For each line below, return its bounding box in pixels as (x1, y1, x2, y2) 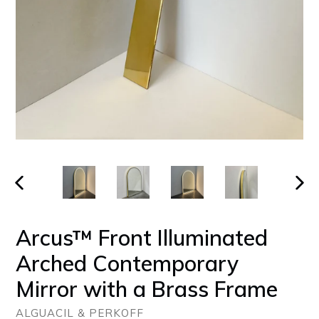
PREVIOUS (11, 189, 64, 202)
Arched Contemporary (16, 250, 239, 277)
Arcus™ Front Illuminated (16, 224, 268, 251)
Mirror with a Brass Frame (16, 276, 278, 303)
